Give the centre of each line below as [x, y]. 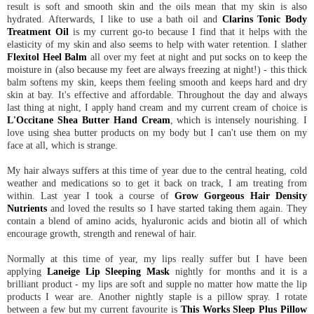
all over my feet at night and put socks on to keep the [197, 56]
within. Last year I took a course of [91, 195]
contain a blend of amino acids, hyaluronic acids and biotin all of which [157, 220]
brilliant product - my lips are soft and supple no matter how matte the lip [157, 284]
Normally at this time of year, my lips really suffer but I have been [157, 258]
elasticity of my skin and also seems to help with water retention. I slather [157, 44]
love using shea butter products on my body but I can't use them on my [157, 132]
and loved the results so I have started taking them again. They [177, 208]
